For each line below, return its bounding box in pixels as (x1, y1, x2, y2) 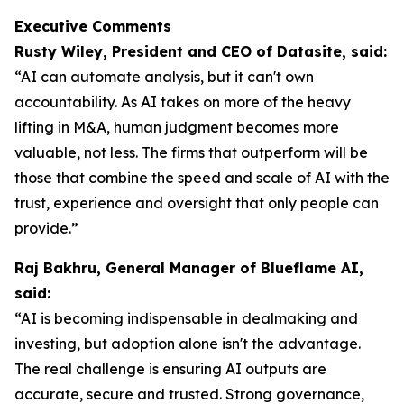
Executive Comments (14, 17, 171, 35)
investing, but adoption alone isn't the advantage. (14, 335, 361, 353)
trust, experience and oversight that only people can (14, 194, 379, 212)
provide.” (14, 219, 78, 237)
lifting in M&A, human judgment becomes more (14, 118, 339, 136)
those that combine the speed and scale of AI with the (14, 169, 390, 187)
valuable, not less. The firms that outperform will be (14, 143, 368, 161)
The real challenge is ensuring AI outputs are (14, 360, 326, 378)
